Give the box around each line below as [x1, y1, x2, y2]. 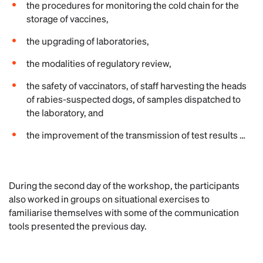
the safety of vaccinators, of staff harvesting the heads [26, 79, 247, 92]
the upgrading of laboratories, [26, 35, 149, 47]
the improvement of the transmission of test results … [26, 129, 245, 141]
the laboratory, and [26, 106, 103, 119]
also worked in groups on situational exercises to [9, 193, 210, 205]
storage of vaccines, [26, 12, 109, 25]
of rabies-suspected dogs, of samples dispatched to [26, 93, 241, 105]
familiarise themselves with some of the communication [9, 206, 239, 218]
